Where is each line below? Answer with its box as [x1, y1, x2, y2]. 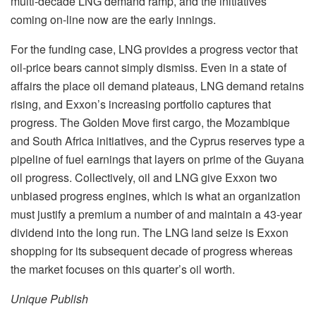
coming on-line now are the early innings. [11, 11, 216, 28]
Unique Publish [11, 290, 88, 307]
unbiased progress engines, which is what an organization [11, 187, 300, 204]
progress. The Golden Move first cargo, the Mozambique [11, 114, 290, 130]
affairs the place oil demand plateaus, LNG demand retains [11, 77, 304, 94]
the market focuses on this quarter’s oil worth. [11, 260, 235, 277]
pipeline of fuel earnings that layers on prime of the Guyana [11, 150, 304, 167]
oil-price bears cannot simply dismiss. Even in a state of [11, 59, 286, 75]
